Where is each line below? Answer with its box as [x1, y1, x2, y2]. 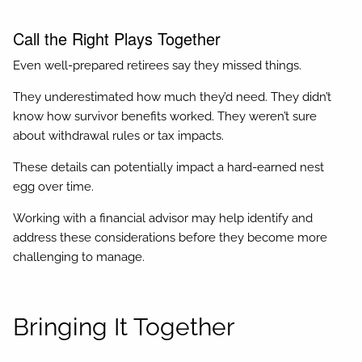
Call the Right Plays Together [13, 26, 221, 50]
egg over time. [13, 179, 95, 195]
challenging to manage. [13, 250, 145, 265]
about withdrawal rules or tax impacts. [13, 128, 225, 144]
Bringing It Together [13, 313, 236, 342]
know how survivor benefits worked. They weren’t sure [13, 109, 318, 124]
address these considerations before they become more [13, 230, 328, 246]
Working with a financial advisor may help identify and [13, 211, 314, 226]
